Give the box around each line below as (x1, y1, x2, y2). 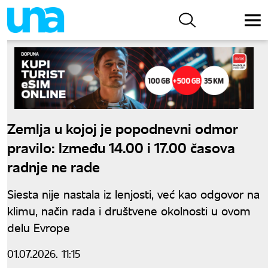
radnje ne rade (7, 156, 100, 176)
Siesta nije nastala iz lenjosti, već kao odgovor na (7, 185, 260, 202)
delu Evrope (7, 218, 70, 235)
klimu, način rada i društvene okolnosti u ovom (7, 202, 251, 218)
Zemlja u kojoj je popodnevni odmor (7, 117, 238, 138)
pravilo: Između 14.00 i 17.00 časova (7, 136, 235, 157)
